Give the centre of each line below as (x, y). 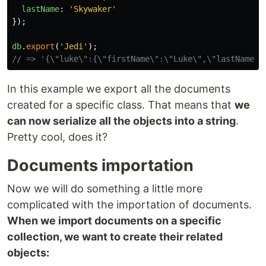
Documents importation (100, 166)
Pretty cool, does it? (57, 137)
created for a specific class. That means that (121, 105)
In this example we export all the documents (119, 89)
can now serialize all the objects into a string (121, 121)
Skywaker (93, 9)
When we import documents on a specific (114, 221)
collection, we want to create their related (115, 237)
